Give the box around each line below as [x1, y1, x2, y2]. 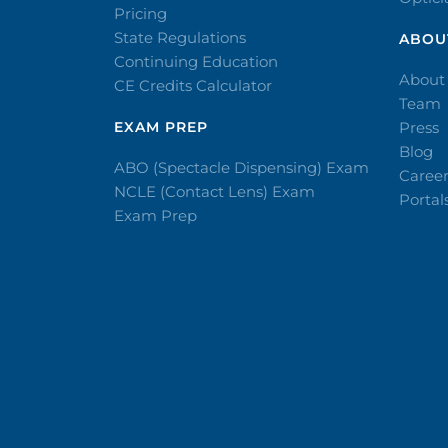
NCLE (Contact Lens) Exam [114, 182, 315, 201]
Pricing [114, 4, 167, 23]
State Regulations [114, 28, 246, 47]
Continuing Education [114, 52, 278, 71]
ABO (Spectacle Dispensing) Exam [114, 158, 369, 177]
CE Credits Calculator [114, 76, 272, 95]
